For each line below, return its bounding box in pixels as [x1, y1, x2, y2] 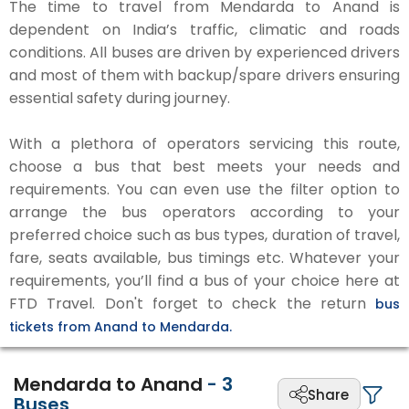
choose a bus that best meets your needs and [9, 156, 400, 177]
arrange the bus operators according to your [9, 202, 400, 223]
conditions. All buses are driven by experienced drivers [9, 42, 400, 63]
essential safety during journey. [9, 88, 230, 109]
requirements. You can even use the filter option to [9, 179, 400, 200]
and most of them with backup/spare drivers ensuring [9, 65, 400, 86]
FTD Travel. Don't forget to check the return [9, 293, 375, 314]
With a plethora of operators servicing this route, [9, 133, 400, 154]
